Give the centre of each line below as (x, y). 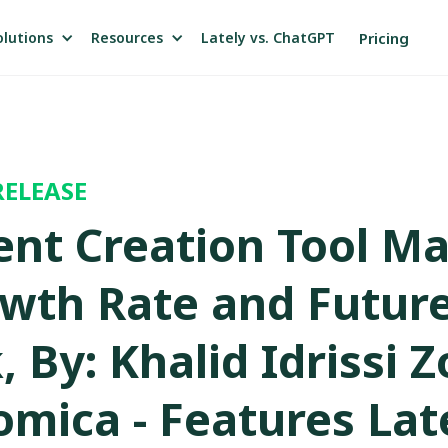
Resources (127, 37)
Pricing (384, 37)
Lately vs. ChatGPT (268, 37)
